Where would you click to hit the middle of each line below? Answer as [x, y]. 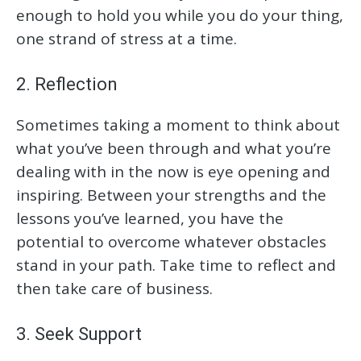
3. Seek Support [79, 334]
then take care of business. [114, 289]
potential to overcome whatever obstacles [171, 242]
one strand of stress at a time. [127, 39]
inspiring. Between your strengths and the [171, 195]
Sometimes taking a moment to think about [178, 125]
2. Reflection [67, 85]
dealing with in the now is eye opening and [173, 172]
